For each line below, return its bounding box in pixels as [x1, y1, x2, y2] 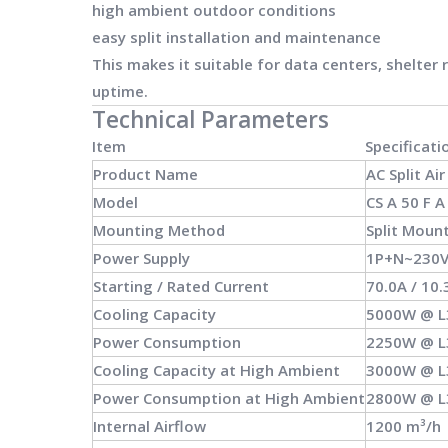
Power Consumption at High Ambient [93, 387, 365, 408]
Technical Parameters [92, 103, 329, 135]
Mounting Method [93, 219, 225, 240]
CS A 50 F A [366, 191, 445, 212]
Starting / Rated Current [93, 275, 269, 296]
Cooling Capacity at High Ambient [93, 359, 340, 380]
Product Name [93, 163, 198, 184]
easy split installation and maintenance [92, 26, 381, 47]
